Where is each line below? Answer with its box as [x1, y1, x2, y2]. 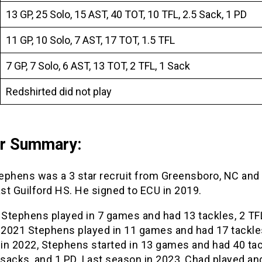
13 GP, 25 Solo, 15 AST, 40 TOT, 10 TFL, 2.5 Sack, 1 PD [5, 8, 247, 20]
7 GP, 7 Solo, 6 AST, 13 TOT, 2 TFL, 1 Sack [5, 59, 190, 72]
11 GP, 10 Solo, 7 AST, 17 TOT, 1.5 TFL [5, 33, 175, 46]
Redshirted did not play [5, 85, 112, 98]
